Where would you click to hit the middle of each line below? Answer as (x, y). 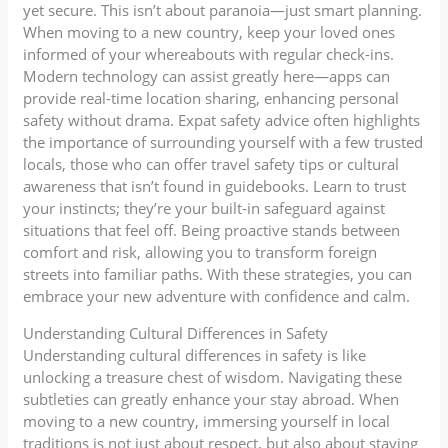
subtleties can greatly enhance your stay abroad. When (211, 398)
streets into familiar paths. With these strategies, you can (218, 273)
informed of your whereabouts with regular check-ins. (209, 53)
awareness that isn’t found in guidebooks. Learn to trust (215, 185)
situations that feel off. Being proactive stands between (212, 229)
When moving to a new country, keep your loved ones (209, 31)
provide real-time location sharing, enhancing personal (211, 97)
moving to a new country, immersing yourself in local (207, 420)
